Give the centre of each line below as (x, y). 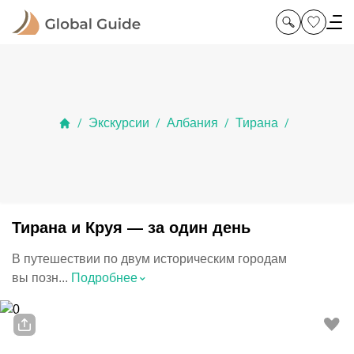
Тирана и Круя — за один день (131, 228)
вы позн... (40, 278)
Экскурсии (119, 123)
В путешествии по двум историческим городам (149, 259)
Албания (192, 123)
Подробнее (104, 278)
